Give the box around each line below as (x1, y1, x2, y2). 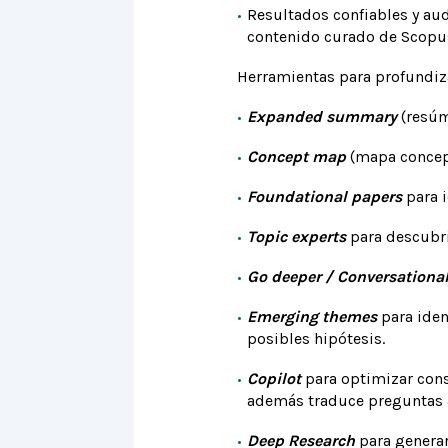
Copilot (246, 369, 301, 388)
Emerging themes (246, 307, 377, 326)
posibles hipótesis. (246, 329, 385, 348)
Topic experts (246, 227, 346, 246)
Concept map (246, 147, 346, 166)
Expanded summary (246, 107, 401, 126)
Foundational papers (246, 187, 402, 206)
